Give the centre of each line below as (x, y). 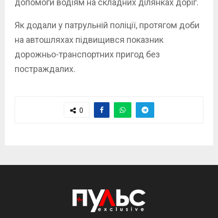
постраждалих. (45, 69)
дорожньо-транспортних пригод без (87, 54)
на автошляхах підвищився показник (89, 40)
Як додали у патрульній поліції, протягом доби (107, 25)
